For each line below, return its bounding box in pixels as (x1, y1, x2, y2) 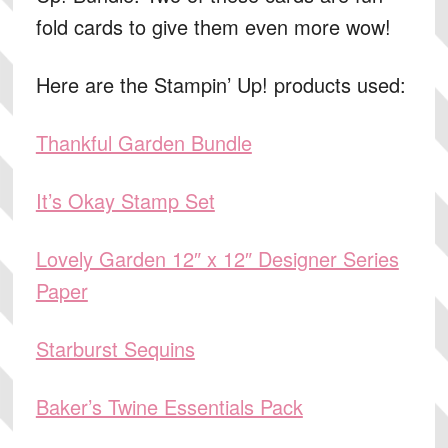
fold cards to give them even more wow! (35, 12, 391, 41)
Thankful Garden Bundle (35, 128, 252, 157)
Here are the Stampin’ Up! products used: (35, 70, 406, 99)
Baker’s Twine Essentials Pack (35, 392, 303, 421)
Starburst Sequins (35, 334, 195, 363)
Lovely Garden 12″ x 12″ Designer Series (35, 244, 399, 273)
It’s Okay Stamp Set (35, 186, 215, 215)
